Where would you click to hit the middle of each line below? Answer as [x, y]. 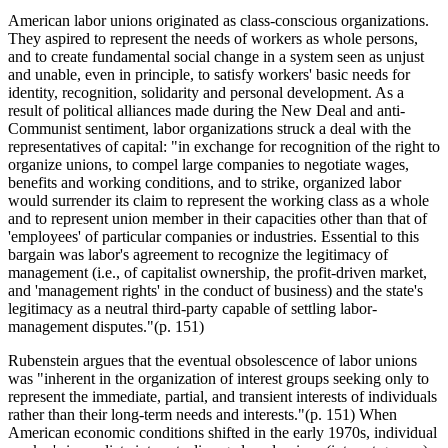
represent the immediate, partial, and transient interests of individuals [222, 396]
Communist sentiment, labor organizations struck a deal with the [209, 128]
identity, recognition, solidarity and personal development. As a [206, 92]
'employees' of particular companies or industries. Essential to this [213, 236]
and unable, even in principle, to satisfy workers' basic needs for [209, 74]
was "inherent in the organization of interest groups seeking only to [218, 378]
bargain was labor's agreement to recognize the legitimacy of [198, 254]
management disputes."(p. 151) [106, 326]
